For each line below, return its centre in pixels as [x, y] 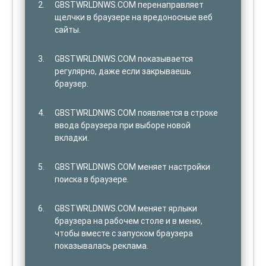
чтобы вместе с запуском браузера [124, 233]
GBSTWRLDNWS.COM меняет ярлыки [126, 208]
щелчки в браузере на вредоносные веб [134, 17]
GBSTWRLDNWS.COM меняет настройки [133, 167]
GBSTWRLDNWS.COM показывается [124, 58]
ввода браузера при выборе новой [123, 125]
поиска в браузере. [92, 179]
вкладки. [72, 137]
